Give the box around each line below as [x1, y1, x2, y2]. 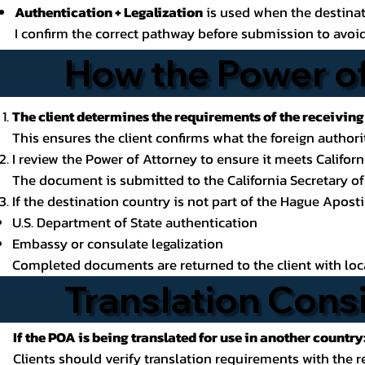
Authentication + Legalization [14, 2, 203, 24]
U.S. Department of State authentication [12, 212, 258, 233]
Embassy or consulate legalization [12, 233, 224, 254]
